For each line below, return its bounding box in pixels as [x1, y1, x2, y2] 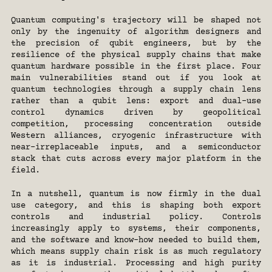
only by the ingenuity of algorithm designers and [11, 27, 261, 38]
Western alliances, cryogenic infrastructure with [11, 131, 261, 141]
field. [11, 166, 40, 176]
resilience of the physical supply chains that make [11, 50, 261, 61]
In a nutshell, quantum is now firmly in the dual [11, 189, 261, 200]
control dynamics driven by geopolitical [11, 108, 261, 118]
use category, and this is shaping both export [11, 201, 261, 211]
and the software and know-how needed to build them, [11, 236, 261, 246]
